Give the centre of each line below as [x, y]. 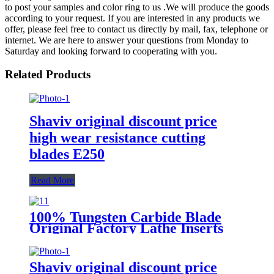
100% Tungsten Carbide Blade [125, 217]
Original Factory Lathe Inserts [126, 228]
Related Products [48, 75]
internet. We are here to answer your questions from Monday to [127, 40]
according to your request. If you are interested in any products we [132, 18]
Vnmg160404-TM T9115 [106, 239]
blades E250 [67, 154]
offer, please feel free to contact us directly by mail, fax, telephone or [136, 29]
